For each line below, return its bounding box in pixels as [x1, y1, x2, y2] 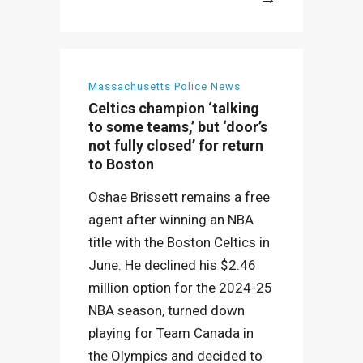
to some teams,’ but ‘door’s [88, 118, 267, 135]
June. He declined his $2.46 [88, 257, 256, 273]
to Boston [88, 156, 154, 173]
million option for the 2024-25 [88, 280, 272, 296]
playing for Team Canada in [88, 325, 254, 341]
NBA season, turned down [88, 302, 245, 318]
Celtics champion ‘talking [88, 100, 259, 117]
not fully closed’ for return [88, 137, 263, 154]
